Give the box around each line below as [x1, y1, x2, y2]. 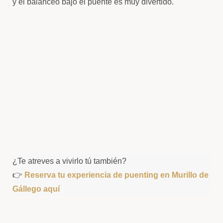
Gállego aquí [12, 185, 60, 193]
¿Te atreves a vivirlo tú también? [12, 157, 126, 165]
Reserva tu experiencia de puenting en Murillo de [24, 171, 209, 179]
